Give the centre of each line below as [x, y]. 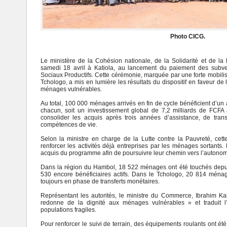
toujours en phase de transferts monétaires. [100, 182]
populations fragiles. [68, 210]
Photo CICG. [188, 37]
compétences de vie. [69, 125]
